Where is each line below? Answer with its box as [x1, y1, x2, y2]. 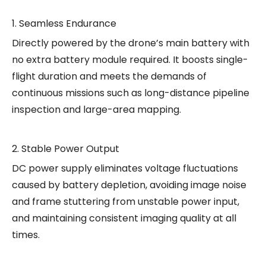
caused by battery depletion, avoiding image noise [12, 178, 246, 192]
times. [12, 227, 40, 242]
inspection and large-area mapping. [12, 102, 181, 116]
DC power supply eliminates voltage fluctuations [12, 161, 238, 175]
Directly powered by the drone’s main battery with [12, 36, 249, 50]
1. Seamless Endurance [12, 16, 116, 30]
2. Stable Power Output [12, 141, 119, 156]
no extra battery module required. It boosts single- [12, 52, 248, 66]
